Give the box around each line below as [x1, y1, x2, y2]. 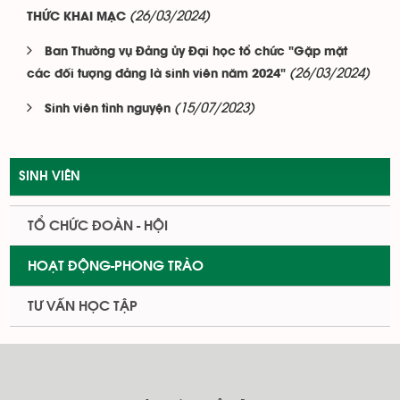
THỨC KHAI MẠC [27, 12, 126, 23]
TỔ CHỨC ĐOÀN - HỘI [28, 219, 168, 233]
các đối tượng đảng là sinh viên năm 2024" [27, 69, 286, 80]
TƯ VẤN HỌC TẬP [28, 299, 137, 313]
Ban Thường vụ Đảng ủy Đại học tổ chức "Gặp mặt [45, 46, 347, 58]
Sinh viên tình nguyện [45, 104, 171, 115]
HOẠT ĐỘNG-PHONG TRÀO [28, 259, 204, 273]
